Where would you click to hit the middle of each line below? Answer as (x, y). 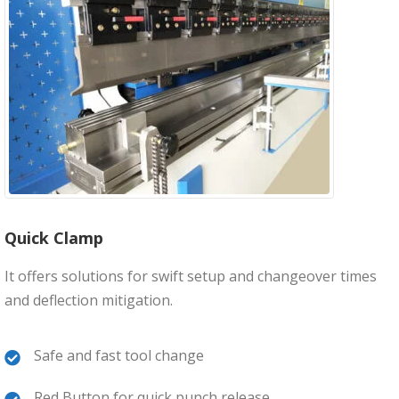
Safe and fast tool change (119, 355)
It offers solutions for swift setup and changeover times (191, 276)
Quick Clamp (54, 237)
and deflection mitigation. (89, 300)
